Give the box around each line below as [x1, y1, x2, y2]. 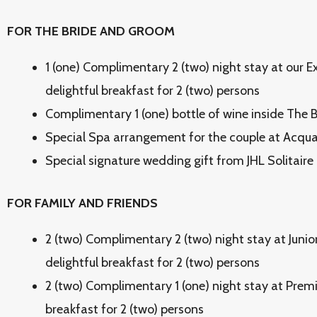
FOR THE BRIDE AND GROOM [7, 23, 175, 39]
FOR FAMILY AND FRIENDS [7, 195, 158, 211]
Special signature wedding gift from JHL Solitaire [45, 153, 313, 168]
